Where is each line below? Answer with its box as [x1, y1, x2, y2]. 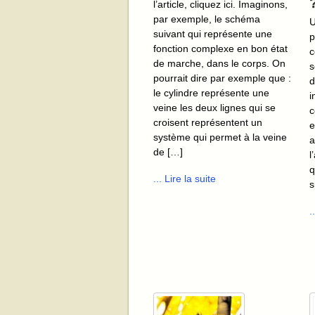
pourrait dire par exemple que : [153, 72, 291, 84]
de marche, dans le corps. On [153, 58, 285, 70]
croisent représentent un [153, 117, 262, 129]
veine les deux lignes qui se [153, 102, 276, 114]
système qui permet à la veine [153, 131, 287, 143]
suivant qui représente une [153, 28, 272, 40]
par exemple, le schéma [153, 13, 260, 25]
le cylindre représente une [153, 87, 269, 99]
